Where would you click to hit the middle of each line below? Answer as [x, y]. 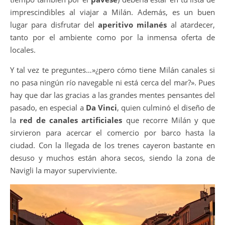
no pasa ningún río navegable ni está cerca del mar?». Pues [113, 82]
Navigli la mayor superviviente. [64, 170]
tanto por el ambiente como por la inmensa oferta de [113, 37]
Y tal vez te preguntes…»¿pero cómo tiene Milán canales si [113, 70]
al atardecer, [191, 24]
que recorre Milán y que [169, 120]
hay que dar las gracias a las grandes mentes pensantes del [113, 95]
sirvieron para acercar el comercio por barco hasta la [113, 132]
